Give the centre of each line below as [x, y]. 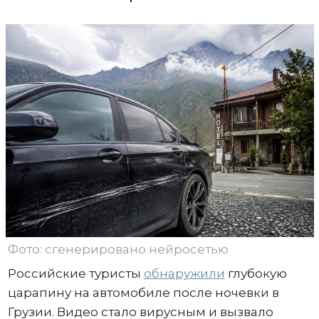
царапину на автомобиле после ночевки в [143, 293]
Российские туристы [75, 274]
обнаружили [184, 274]
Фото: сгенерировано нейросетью [118, 250]
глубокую [256, 274]
